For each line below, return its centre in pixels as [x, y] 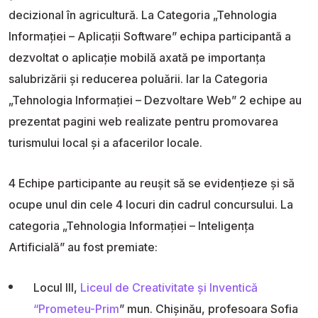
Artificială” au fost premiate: [83, 247]
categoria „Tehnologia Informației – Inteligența [131, 225]
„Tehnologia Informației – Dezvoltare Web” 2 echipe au [155, 100]
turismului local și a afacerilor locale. [105, 142]
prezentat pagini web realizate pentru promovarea [143, 121]
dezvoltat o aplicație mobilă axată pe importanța [137, 57]
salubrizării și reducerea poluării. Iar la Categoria [138, 78]
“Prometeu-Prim [76, 308]
